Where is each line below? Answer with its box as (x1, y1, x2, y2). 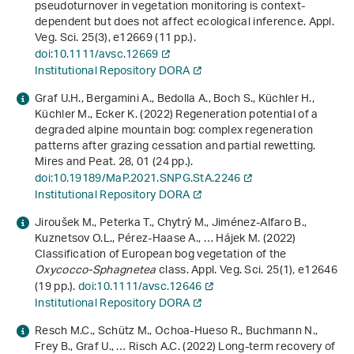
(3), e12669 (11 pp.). (94, 26, 196, 51)
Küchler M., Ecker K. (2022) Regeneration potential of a (35, 103, 318, 128)
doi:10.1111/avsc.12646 (78, 275, 202, 300)
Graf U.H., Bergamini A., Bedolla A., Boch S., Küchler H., (35, 87, 315, 112)
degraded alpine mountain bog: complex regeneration (35, 119, 313, 144)
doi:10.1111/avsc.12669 (35, 43, 159, 68)
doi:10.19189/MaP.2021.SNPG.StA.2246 (35, 167, 241, 192)
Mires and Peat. (35, 150, 119, 175)
